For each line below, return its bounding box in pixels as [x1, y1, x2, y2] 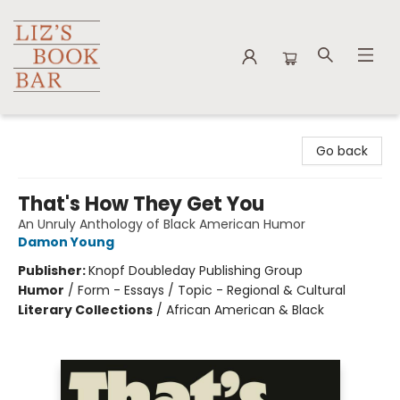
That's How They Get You [18, 190, 264, 218]
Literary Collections [18, 301, 153, 319]
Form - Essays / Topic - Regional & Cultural [78, 281, 346, 299]
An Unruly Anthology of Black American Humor [18, 215, 305, 233]
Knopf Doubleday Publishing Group [88, 262, 303, 279]
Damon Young [18, 233, 114, 251]
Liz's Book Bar [13, 122, 93, 140]
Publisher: [18, 262, 88, 279]
